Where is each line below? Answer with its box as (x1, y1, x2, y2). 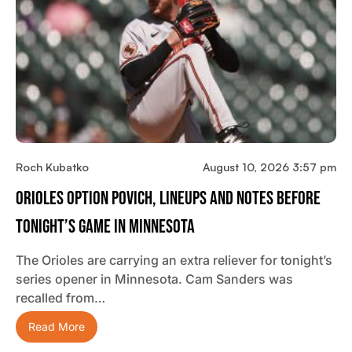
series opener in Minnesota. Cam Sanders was (16, 270, 293, 287)
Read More (28, 320, 85, 334)
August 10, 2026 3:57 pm (203, 159, 336, 174)
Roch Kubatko (16, 159, 89, 174)
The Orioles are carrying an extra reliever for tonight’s (16, 251, 332, 268)
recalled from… (16, 289, 105, 306)
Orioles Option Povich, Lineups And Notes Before (16, 186, 321, 210)
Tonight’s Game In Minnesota (16, 214, 195, 238)
